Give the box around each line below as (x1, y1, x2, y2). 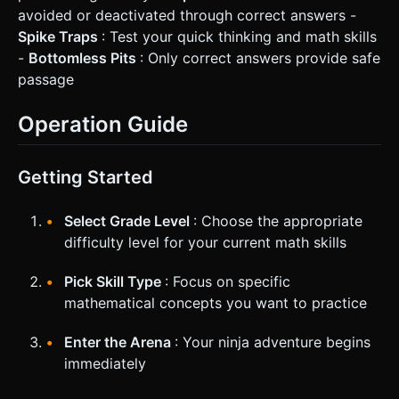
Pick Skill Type (64, 272, 165, 290)
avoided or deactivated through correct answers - (18, 5, 356, 24)
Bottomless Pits (28, 48, 140, 67)
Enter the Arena (64, 332, 175, 351)
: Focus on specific (165, 272, 290, 290)
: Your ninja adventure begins (175, 332, 370, 351)
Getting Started (18, 166, 153, 188)
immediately (64, 354, 146, 372)
